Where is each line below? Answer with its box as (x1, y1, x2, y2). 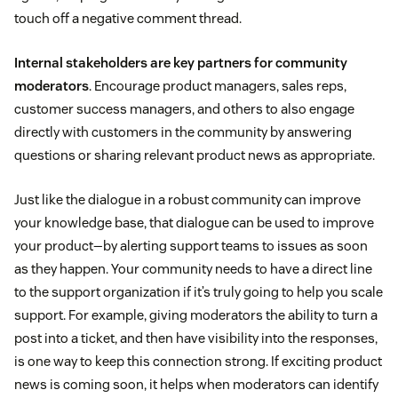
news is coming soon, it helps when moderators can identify (14, 376, 378, 394)
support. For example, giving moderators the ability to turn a (14, 306, 378, 324)
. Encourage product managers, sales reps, (89, 77, 346, 95)
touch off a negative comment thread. (14, 10, 242, 28)
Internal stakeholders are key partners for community (14, 54, 347, 72)
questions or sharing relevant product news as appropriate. (14, 147, 375, 164)
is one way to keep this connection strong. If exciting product (14, 353, 382, 370)
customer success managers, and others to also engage (14, 100, 354, 118)
